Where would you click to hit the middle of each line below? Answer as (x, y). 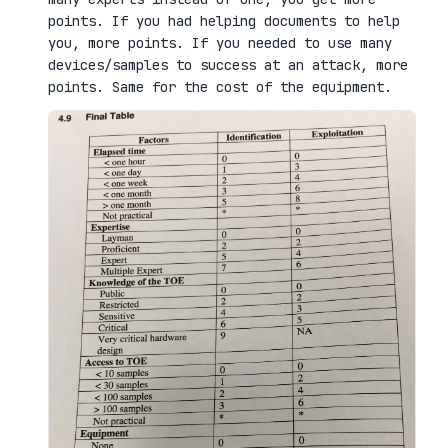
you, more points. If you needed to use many (220, 42)
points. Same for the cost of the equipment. (220, 86)
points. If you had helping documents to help (224, 20)
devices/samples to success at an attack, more (228, 64)
